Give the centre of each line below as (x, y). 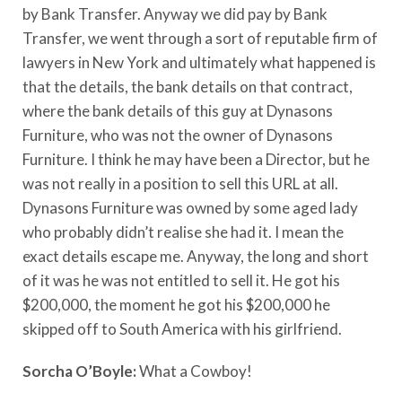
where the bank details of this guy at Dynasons (178, 110)
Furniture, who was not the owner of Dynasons (178, 135)
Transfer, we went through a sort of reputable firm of (200, 38)
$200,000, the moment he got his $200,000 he (176, 304)
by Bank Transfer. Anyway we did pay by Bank (175, 13)
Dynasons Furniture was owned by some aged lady (190, 207)
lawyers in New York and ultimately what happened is (199, 62)
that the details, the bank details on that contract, (188, 86)
